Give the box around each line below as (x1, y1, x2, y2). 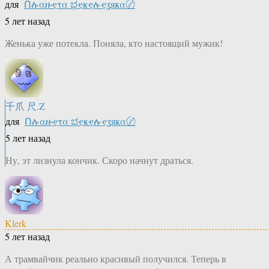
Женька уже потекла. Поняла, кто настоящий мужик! (5, 37, 223, 50)
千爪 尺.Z (5, 100, 45, 113)
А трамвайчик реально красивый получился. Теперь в (5, 252, 226, 265)
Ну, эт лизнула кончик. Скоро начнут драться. (5, 154, 193, 167)
